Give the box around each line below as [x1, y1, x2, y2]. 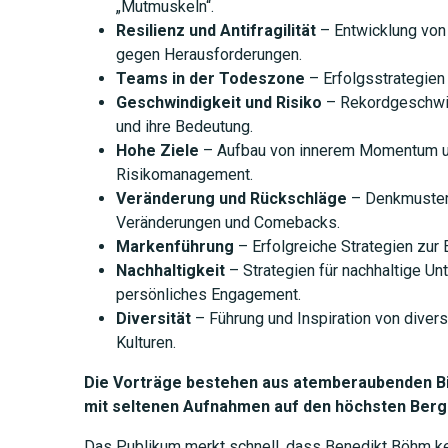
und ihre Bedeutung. [115, 116, 253, 136]
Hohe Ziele [115, 140, 199, 160]
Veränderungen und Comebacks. [115, 212, 340, 232]
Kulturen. [115, 332, 176, 352]
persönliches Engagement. [115, 284, 301, 304]
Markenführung [115, 236, 234, 256]
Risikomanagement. [115, 164, 253, 184]
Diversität [115, 308, 191, 328]
